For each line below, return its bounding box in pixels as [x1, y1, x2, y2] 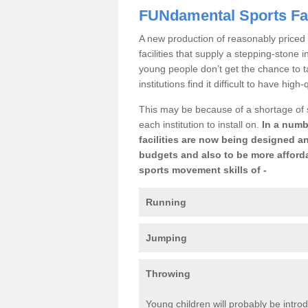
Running [146, 196, 186, 208]
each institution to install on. [139, 118, 262, 130]
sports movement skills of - [139, 164, 267, 175]
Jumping [146, 232, 187, 243]
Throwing [146, 267, 190, 279]
